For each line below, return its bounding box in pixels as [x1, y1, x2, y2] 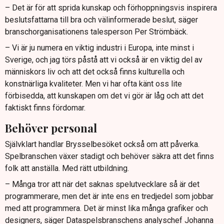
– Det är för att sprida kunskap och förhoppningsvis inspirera [5, 2, 217, 12]
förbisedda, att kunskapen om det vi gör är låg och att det [5, 90, 203, 100]
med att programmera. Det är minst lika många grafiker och [5, 203, 208, 213]
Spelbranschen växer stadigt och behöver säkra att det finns [5, 151, 214, 161]
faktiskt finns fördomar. [5, 102, 85, 112]
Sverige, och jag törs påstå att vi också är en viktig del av [5, 54, 202, 64]
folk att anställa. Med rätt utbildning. [5, 163, 129, 173]
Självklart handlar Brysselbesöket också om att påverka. [5, 139, 199, 149]
